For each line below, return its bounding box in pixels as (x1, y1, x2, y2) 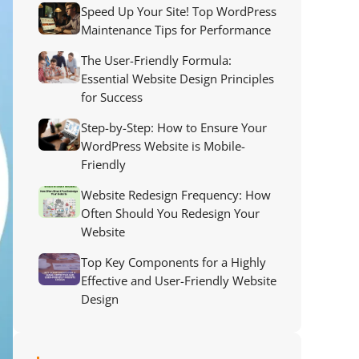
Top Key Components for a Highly (81, 253, 266, 270)
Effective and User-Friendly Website (81, 272, 276, 288)
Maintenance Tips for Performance (81, 21, 271, 38)
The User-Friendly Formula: (81, 51, 232, 68)
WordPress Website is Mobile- (81, 137, 245, 154)
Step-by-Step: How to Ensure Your (81, 119, 267, 135)
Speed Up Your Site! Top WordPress (81, 2, 276, 19)
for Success (81, 88, 143, 105)
